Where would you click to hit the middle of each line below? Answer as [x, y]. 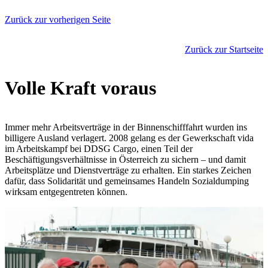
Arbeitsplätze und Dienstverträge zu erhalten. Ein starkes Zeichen [128, 170]
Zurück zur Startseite [224, 49]
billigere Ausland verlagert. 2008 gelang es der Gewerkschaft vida [129, 138]
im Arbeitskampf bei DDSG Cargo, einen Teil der [99, 148]
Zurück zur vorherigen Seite [58, 19]
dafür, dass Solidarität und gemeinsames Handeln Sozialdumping [127, 181]
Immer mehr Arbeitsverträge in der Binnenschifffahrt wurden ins [126, 127]
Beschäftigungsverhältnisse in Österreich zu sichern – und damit [125, 159]
